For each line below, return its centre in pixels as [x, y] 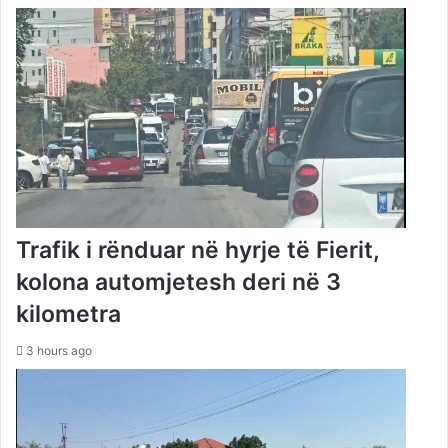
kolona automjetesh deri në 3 [178, 281]
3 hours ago [59, 350]
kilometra [68, 313]
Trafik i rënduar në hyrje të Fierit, [197, 249]
